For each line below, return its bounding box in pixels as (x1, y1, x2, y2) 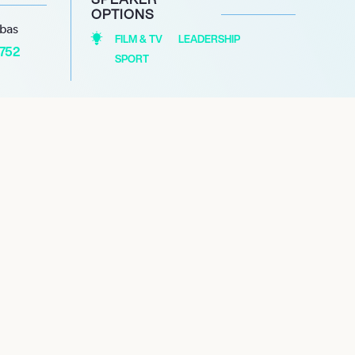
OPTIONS (90, 3, 155, 24)
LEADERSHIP (177, 31, 240, 47)
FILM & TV (114, 31, 162, 47)
